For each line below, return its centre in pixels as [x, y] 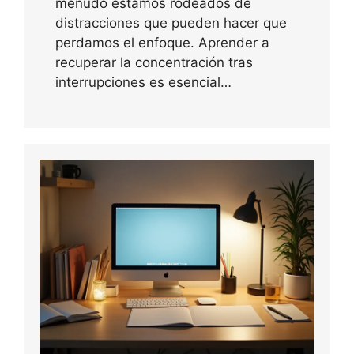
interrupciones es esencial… [143, 83]
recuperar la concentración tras [154, 63]
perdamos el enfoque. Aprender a [162, 43]
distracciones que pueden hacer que [171, 23]
